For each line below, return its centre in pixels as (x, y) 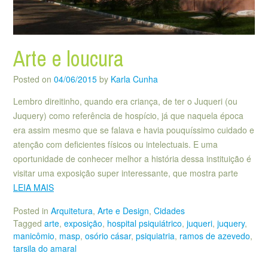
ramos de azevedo (215, 235)
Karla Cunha (134, 79)
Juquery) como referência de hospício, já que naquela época (128, 116)
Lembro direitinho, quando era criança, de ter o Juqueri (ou (125, 101)
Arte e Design (123, 210)
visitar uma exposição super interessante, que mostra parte (126, 173)
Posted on (33, 79)
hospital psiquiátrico (144, 223)
